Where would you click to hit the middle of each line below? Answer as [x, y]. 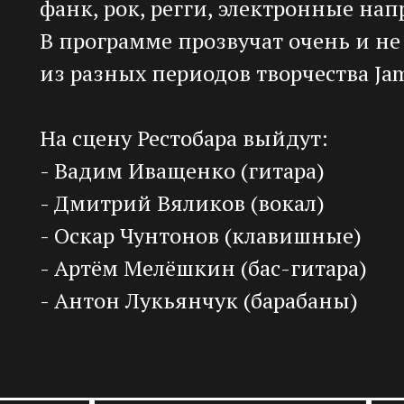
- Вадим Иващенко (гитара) [182, 171]
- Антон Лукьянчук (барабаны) [199, 301]
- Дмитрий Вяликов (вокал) [182, 203]
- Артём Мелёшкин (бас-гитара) [203, 268]
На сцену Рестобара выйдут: [184, 138]
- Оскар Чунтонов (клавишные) [201, 236]
